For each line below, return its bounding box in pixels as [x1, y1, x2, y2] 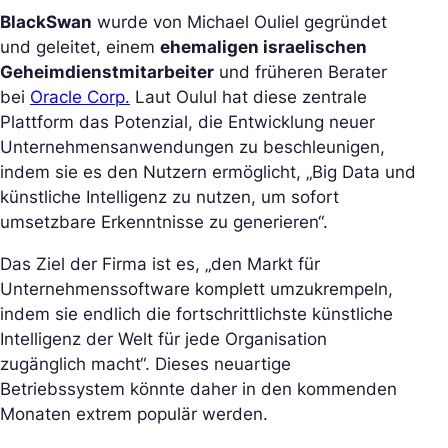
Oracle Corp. [30, 86, 130, 107]
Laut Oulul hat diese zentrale [130, 86, 367, 107]
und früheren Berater [214, 61, 387, 82]
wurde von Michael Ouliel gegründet [92, 11, 387, 32]
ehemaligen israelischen [160, 36, 367, 57]
